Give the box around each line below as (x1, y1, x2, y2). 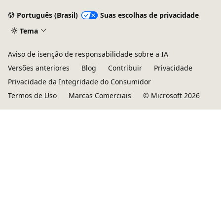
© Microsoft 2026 (143, 91, 200, 100)
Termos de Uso (8, 91, 57, 100)
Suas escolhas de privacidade (100, 10, 199, 20)
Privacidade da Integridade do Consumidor (8, 77, 151, 86)
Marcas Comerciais (69, 91, 131, 100)
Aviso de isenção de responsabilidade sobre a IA (8, 49, 168, 59)
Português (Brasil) (16, 10, 78, 20)
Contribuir (108, 63, 142, 73)
